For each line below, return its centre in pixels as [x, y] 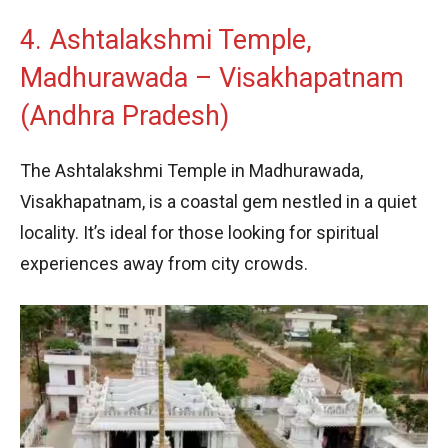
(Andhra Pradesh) [124, 115]
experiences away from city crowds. [164, 263]
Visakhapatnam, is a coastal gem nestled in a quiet [218, 201]
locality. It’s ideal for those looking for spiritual [199, 232]
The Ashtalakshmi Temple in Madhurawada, [191, 170]
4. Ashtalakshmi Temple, [166, 39]
